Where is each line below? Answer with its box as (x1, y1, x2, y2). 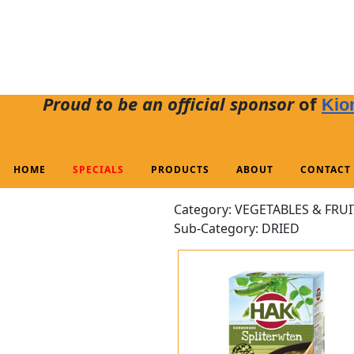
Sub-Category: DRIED (174, 220, 299, 237)
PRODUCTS (151, 163, 209, 176)
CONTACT (300, 163, 351, 176)
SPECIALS (73, 163, 124, 176)
